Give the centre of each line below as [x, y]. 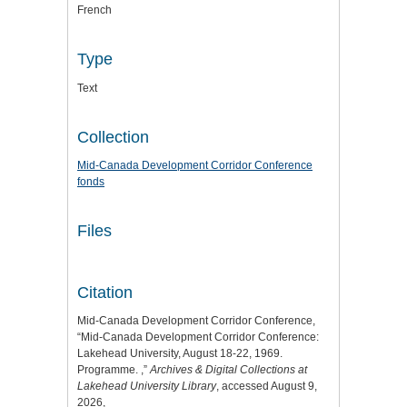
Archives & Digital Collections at [228, 370]
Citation [105, 292]
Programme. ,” [114, 370]
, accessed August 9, [267, 387]
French [94, 10]
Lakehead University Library [147, 387]
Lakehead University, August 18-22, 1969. [180, 354]
